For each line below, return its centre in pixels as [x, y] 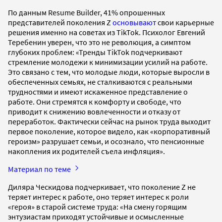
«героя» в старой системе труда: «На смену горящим [97, 207]
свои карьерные [185, 23]
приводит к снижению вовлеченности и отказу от [94, 112]
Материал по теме [40, 169]
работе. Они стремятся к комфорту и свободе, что [95, 102]
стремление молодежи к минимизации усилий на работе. [108, 62]
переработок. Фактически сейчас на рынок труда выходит [109, 122]
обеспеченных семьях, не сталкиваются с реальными [100, 82]
